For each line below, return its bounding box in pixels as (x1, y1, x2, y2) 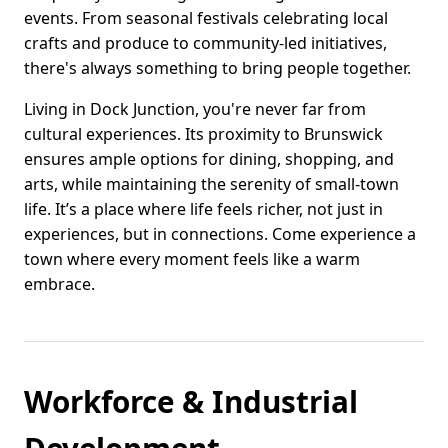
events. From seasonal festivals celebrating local (24, 7, 388, 30)
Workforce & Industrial (24, 381, 358, 423)
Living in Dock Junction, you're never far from (24, 98, 366, 121)
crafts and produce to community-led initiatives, (24, 32, 387, 55)
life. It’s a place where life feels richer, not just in (24, 198, 383, 221)
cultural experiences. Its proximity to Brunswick (24, 123, 383, 146)
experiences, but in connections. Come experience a (24, 223, 416, 246)
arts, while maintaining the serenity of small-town (24, 173, 399, 196)
